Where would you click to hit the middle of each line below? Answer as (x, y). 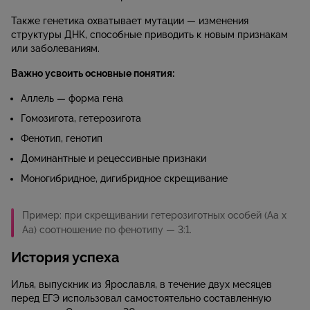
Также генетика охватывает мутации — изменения (130, 21)
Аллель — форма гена (72, 99)
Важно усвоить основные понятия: (93, 74)
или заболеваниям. (55, 49)
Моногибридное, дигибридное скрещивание (124, 179)
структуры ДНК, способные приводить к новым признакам (149, 35)
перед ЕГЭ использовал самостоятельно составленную (141, 299)
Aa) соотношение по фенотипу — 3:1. (107, 230)
